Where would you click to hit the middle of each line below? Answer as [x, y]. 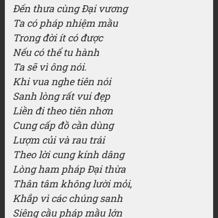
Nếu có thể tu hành [56, 52]
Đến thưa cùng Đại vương [70, 8]
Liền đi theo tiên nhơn [63, 110]
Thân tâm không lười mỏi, [72, 183]
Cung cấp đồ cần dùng [63, 125]
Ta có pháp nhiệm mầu [65, 23]
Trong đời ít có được [58, 37]
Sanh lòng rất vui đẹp [61, 96]
